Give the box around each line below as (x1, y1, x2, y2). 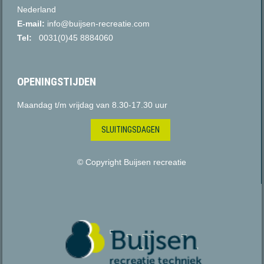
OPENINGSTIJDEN (17, 75, 97, 88)
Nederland (17, 4, 57, 14)
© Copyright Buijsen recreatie (77, 157, 186, 167)
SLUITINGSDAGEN (101, 124, 160, 134)
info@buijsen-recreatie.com (45, 18, 150, 28)
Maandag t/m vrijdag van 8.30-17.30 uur (17, 100, 168, 110)
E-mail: (17, 18, 45, 28)
